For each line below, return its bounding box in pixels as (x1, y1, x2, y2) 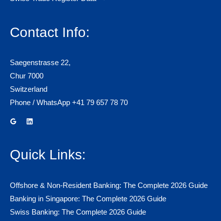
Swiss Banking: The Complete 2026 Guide (10, 208, 146, 217)
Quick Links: (10, 147, 86, 163)
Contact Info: (10, 24, 90, 40)
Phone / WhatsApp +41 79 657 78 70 (10, 98, 128, 107)
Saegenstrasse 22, (10, 58, 71, 67)
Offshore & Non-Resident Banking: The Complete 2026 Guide (10, 181, 208, 190)
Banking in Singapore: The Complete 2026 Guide (10, 194, 166, 203)
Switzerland (10, 85, 47, 94)
